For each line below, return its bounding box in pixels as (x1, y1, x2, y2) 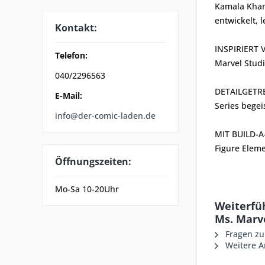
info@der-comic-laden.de (55, 109, 156, 121)
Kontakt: (55, 21, 97, 35)
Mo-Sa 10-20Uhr (55, 183, 119, 195)
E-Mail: (55, 89, 82, 101)
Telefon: (55, 49, 88, 61)
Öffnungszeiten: (55, 154, 131, 168)
